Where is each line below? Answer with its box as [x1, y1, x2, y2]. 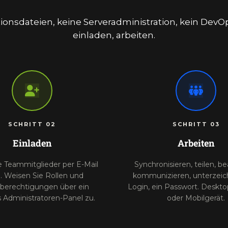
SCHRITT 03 [172, 121, 220, 128]
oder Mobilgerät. [167, 193, 225, 203]
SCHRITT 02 [8, 121, 56, 128]
